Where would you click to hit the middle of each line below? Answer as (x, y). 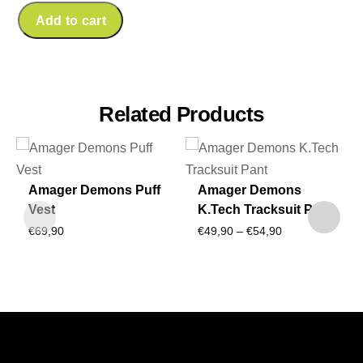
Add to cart (71, 20)
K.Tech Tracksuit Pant (265, 210)
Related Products (181, 114)
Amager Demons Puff (94, 190)
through (301, 296)
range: (298, 252)
